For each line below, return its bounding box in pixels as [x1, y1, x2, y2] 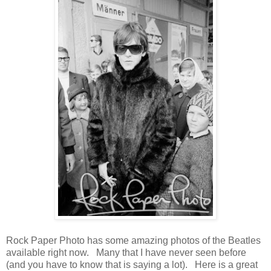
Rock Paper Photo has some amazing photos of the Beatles [6, 235, 261, 246]
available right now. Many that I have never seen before [6, 247, 246, 258]
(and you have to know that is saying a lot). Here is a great [6, 259, 258, 270]
